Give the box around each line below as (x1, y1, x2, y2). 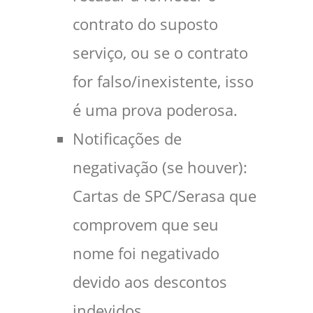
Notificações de (73, 129, 182, 150)
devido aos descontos (73, 272, 227, 293)
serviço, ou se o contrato (73, 43, 248, 64)
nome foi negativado (73, 243, 219, 264)
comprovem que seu (73, 214, 219, 235)
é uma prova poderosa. (73, 100, 238, 121)
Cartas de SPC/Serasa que (73, 186, 256, 207)
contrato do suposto (73, 14, 218, 35)
